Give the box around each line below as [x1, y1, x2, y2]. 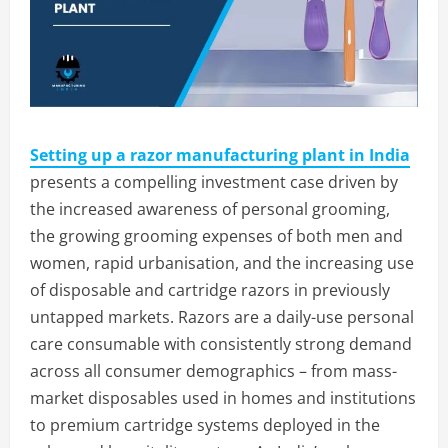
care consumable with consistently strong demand [30, 332, 412, 355]
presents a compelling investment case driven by [30, 170, 398, 193]
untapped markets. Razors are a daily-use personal [30, 305, 414, 328]
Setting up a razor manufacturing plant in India [30, 143, 410, 166]
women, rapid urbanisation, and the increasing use [30, 251, 414, 274]
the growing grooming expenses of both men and [30, 224, 403, 247]
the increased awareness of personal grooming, [30, 197, 390, 220]
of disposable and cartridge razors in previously [30, 278, 390, 301]
